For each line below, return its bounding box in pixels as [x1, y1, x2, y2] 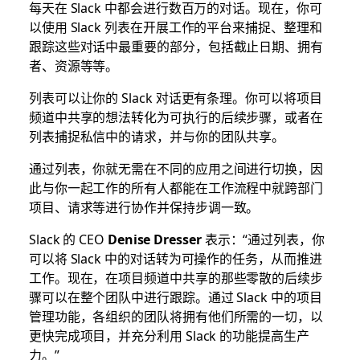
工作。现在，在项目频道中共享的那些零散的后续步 [28, 268, 323, 288]
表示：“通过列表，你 [201, 229, 325, 249]
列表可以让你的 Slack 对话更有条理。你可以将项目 [28, 88, 322, 108]
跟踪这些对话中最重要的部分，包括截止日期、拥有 [28, 36, 323, 56]
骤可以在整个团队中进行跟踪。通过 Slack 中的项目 [28, 287, 322, 307]
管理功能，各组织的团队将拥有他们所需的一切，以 [28, 306, 323, 326]
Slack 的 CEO [28, 229, 108, 249]
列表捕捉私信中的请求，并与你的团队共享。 [28, 126, 285, 146]
